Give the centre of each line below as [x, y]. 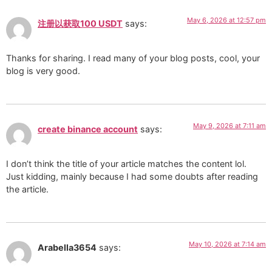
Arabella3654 [67, 248]
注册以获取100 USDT [80, 24]
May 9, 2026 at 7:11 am [229, 126]
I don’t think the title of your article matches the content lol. [126, 163]
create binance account [88, 129]
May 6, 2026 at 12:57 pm [226, 20]
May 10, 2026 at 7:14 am [227, 244]
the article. [27, 189]
